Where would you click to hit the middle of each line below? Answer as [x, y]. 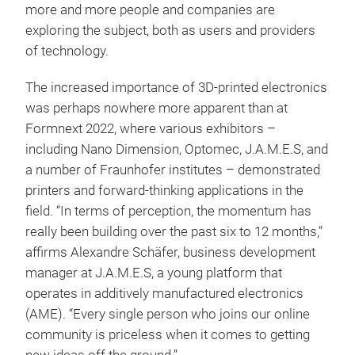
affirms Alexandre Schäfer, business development [170, 252]
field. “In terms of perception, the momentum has [168, 211]
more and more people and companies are [150, 10]
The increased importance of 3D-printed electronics [176, 87]
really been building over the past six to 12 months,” [174, 231]
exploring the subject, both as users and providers [170, 30]
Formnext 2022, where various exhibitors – [151, 128]
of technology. [67, 51]
